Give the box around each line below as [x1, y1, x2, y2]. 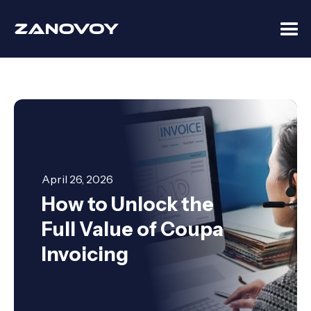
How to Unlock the [42, 192, 214, 216]
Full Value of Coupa [42, 217, 224, 241]
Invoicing [42, 242, 128, 266]
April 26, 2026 [42, 172, 113, 186]
